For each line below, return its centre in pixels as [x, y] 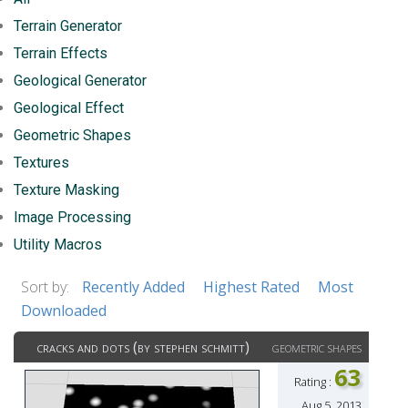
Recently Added [133, 287]
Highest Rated [251, 287]
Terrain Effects [61, 53]
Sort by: [47, 287]
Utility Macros [58, 245]
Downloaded [64, 311]
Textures [41, 163]
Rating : [314, 382]
